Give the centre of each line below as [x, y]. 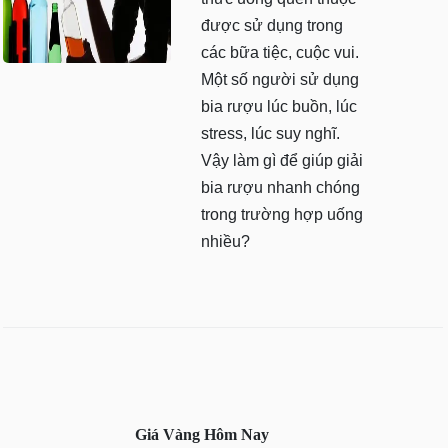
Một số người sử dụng [279, 79]
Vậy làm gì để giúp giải [281, 160]
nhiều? [225, 241]
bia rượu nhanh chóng [280, 187]
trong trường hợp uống [281, 214]
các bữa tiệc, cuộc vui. [279, 52]
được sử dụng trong [271, 25]
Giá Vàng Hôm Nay [201, 435]
